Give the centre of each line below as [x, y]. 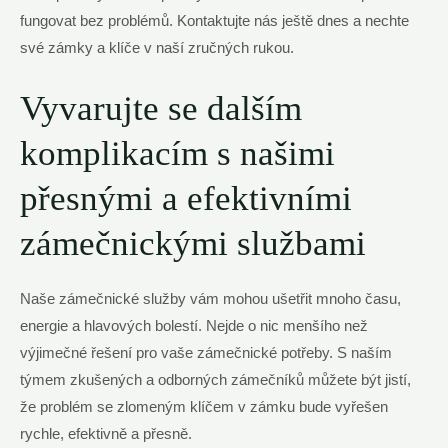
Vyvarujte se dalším [161, 108]
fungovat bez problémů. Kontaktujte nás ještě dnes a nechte [214, 21]
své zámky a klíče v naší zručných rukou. [157, 48]
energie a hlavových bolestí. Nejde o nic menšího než [194, 325]
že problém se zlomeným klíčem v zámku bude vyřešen [204, 406]
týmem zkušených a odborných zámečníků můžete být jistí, [215, 379]
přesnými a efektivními [186, 198]
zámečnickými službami [193, 243]
